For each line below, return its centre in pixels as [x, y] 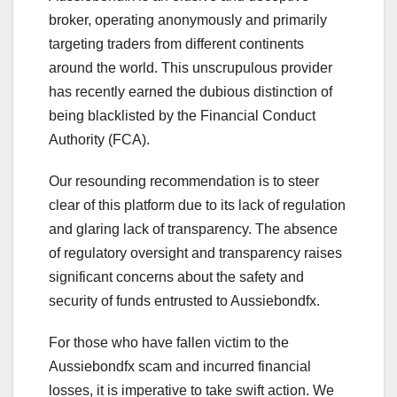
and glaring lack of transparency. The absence [193, 230]
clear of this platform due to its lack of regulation [197, 206]
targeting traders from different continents [176, 44]
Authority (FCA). [99, 140]
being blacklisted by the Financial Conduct [182, 116]
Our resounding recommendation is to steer [184, 182]
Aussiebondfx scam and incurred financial [180, 367]
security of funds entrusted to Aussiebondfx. [184, 301]
